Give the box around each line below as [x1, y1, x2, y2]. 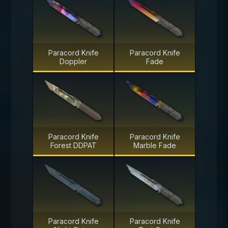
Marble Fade [133, 141, 176, 150]
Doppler [60, 56, 87, 66]
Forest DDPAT [50, 141, 97, 150]
